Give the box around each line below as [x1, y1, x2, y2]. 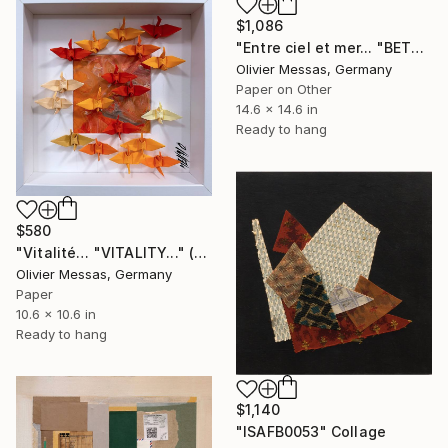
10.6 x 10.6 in [16, 305, 96, 322]
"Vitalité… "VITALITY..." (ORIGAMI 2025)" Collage [194, 243, 208, 261]
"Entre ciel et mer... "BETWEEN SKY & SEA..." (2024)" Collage [411, 38, 425, 56]
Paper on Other [236, 80, 332, 97]
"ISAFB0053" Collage [236, 423, 387, 441]
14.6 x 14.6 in [236, 100, 318, 117]
